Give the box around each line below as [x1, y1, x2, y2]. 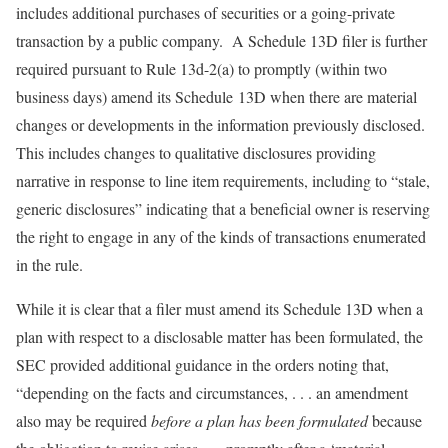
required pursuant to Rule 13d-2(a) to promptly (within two [16, 58, 387, 79]
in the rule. [16, 254, 83, 275]
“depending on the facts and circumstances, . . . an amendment [16, 382, 408, 403]
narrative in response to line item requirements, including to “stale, [16, 170, 430, 191]
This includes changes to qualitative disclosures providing [16, 142, 376, 163]
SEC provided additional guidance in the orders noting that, [16, 354, 389, 375]
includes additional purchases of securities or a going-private [16, 2, 395, 23]
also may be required [16, 410, 151, 431]
